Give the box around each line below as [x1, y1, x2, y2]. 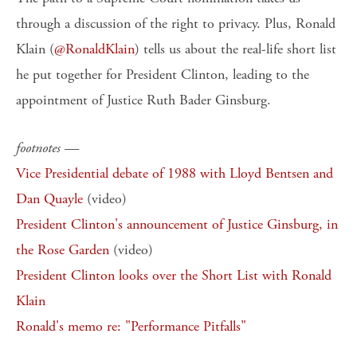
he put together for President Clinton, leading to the [16, 65, 309, 84]
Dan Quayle [16, 190, 83, 209]
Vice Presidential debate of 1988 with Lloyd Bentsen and [16, 164, 333, 183]
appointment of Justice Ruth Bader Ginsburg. [16, 91, 271, 110]
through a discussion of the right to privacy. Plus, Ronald [16, 14, 335, 33]
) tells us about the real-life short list [135, 40, 336, 59]
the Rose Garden [16, 241, 109, 260]
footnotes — [16, 139, 79, 158]
